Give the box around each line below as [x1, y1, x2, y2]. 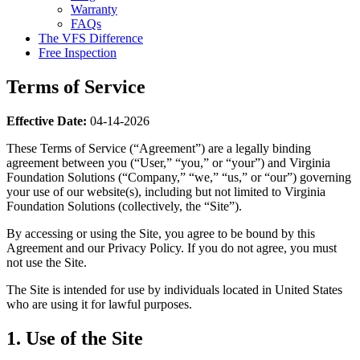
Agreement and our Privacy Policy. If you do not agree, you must [6, 240, 337, 255]
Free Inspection [39, 46, 117, 59]
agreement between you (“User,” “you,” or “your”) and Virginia [6, 155, 330, 170]
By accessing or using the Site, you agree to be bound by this [6, 226, 315, 240]
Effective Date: [6, 113, 87, 128]
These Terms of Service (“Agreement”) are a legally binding [6, 141, 311, 155]
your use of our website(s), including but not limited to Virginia [6, 184, 325, 198]
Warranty [71, 2, 117, 16]
